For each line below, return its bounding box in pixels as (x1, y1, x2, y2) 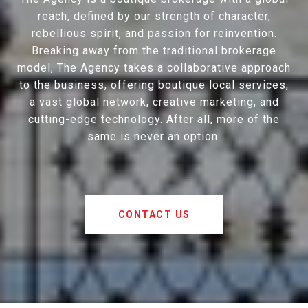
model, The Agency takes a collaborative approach (17, 61, 291, 75)
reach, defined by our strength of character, (37, 10, 271, 23)
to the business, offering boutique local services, (19, 78, 289, 92)
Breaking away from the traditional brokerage (32, 44, 276, 58)
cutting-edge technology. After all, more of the (28, 113, 280, 126)
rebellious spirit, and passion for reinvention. (31, 27, 277, 41)
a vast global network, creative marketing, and (29, 96, 279, 109)
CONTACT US (118, 209, 190, 221)
